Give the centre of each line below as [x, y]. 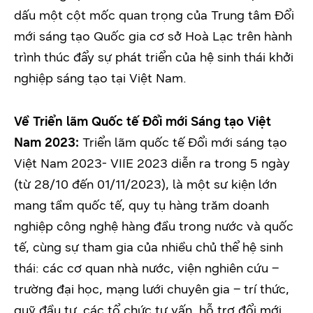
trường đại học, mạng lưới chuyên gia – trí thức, [152, 290]
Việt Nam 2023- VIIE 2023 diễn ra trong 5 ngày [152, 164]
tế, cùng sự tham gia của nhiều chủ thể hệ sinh [148, 248]
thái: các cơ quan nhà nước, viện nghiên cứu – [146, 269]
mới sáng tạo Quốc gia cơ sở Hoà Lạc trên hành [153, 37]
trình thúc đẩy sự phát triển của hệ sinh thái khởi [154, 58]
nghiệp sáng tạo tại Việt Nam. [100, 79]
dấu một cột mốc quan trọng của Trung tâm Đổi [154, 16]
